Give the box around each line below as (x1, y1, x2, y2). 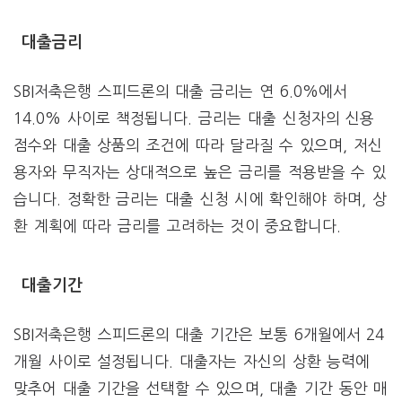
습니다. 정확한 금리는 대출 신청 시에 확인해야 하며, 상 (13, 190, 387, 206)
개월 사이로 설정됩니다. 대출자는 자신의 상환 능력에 (13, 353, 371, 369)
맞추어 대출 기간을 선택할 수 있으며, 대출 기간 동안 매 (13, 380, 389, 396)
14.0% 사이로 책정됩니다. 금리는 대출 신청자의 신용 (13, 109, 375, 126)
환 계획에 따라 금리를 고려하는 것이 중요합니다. (13, 217, 342, 233)
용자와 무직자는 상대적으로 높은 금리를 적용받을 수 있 (13, 163, 386, 179)
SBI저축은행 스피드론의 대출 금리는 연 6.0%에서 (13, 83, 347, 99)
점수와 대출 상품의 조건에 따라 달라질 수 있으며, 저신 (13, 136, 382, 153)
